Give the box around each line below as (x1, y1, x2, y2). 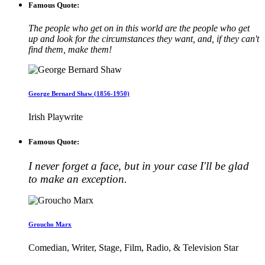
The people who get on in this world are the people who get (28, 23, 250, 34)
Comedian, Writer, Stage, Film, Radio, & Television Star (28, 242, 238, 253)
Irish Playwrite (28, 112, 83, 122)
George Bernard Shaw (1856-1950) (28, 90, 130, 98)
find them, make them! (28, 44, 112, 55)
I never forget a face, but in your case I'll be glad (28, 159, 249, 172)
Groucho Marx (28, 220, 72, 228)
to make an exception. (28, 172, 127, 185)
